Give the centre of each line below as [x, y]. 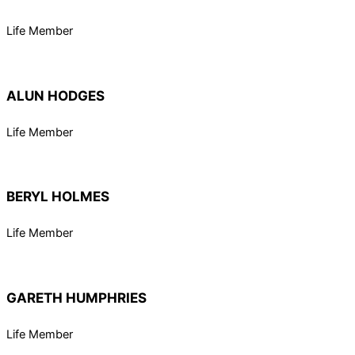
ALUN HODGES [55, 95]
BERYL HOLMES [58, 197]
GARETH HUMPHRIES [76, 298]
